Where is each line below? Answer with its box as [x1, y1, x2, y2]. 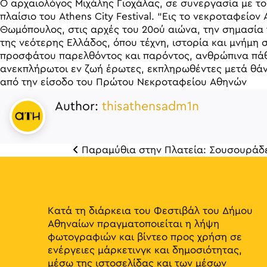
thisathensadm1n [102, 100, 199, 113]
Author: [55, 100, 102, 113]
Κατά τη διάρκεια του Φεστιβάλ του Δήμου [48, 206, 253, 216]
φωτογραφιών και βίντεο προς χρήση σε [48, 232, 242, 242]
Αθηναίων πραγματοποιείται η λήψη [48, 219, 219, 229]
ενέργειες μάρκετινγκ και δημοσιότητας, [48, 245, 242, 255]
